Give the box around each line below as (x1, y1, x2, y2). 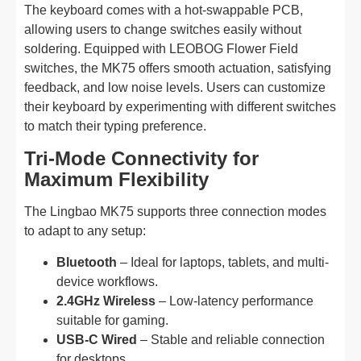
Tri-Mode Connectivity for (24, 147, 259, 169)
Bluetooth (56, 255, 117, 269)
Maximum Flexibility (24, 168, 209, 190)
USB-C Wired (56, 333, 137, 346)
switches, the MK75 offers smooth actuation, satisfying (24, 61, 331, 75)
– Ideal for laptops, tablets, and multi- (117, 255, 329, 269)
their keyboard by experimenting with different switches (24, 100, 336, 114)
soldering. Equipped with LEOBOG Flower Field (24, 42, 298, 56)
